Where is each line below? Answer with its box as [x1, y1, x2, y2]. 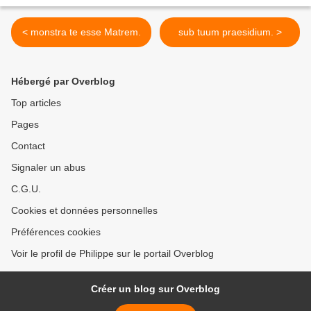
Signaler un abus [11, 162, 85, 174]
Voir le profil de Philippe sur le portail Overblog [11, 248, 214, 260]
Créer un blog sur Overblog [91, 283, 220, 295]
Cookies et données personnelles [11, 205, 158, 217]
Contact [11, 140, 45, 152]
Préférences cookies [11, 226, 101, 238]
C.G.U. [11, 183, 41, 195]
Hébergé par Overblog [11, 76, 115, 87]
